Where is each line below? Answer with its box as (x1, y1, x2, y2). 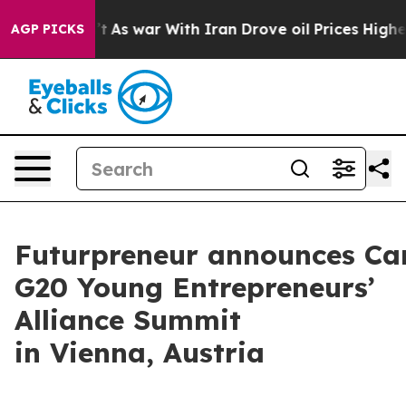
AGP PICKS (11, 21, 84, 37)
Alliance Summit (14, 303, 241, 337)
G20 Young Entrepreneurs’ (14, 270, 375, 304)
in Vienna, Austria (14, 335, 274, 370)
